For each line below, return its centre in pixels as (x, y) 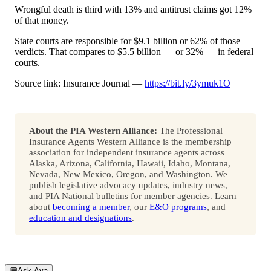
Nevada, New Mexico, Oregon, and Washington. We (128, 174)
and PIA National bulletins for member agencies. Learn (133, 196)
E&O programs (178, 207)
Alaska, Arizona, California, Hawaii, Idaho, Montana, (130, 163)
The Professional (190, 131)
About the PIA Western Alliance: (93, 131)
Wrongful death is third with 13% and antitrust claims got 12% (133, 10)
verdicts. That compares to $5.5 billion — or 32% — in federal (134, 52)
